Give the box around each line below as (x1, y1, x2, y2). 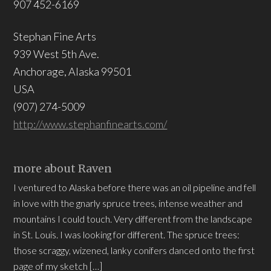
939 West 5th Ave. (13, 47, 100, 60)
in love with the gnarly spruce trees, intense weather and (13, 197, 243, 209)
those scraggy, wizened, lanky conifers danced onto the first (13, 244, 255, 256)
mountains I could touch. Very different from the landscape (13, 213, 253, 224)
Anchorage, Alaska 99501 (13, 65, 132, 78)
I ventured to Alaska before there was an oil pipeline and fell (13, 181, 256, 193)
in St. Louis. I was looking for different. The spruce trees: (13, 229, 240, 240)
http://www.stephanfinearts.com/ (13, 117, 168, 131)
